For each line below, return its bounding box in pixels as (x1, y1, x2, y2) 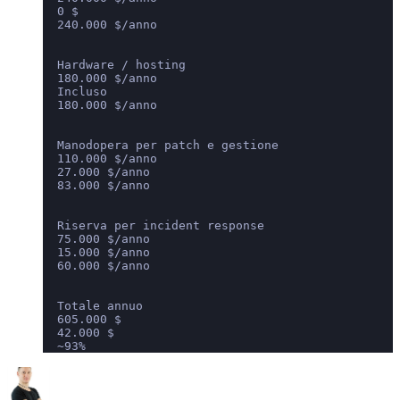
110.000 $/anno (43, 151, 157, 165)
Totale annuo (43, 298, 143, 312)
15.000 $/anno (43, 245, 150, 259)
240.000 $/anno (43, 17, 157, 31)
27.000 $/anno (43, 164, 150, 179)
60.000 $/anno (43, 258, 150, 272)
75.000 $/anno (43, 231, 150, 246)
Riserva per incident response (43, 218, 264, 232)
